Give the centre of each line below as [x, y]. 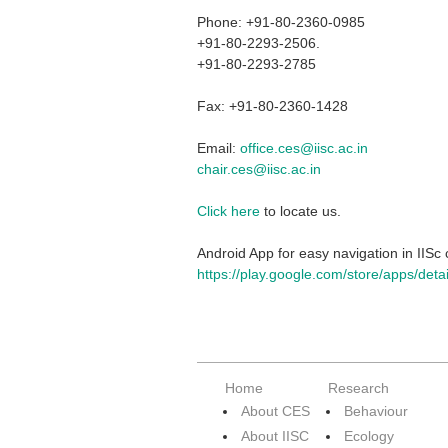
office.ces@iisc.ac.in [304, 148]
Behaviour [376, 411]
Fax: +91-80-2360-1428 [272, 106]
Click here [228, 211]
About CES [275, 411]
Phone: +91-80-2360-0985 [281, 22]
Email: [218, 148]
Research [358, 388]
